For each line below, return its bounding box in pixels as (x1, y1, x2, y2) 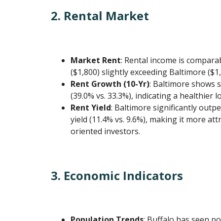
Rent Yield (71, 102, 111, 113)
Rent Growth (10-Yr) (71, 78, 150, 89)
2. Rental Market (51, 7, 149, 24)
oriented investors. (71, 125, 141, 137)
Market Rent (71, 54, 121, 66)
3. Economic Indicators (51, 167, 184, 184)
